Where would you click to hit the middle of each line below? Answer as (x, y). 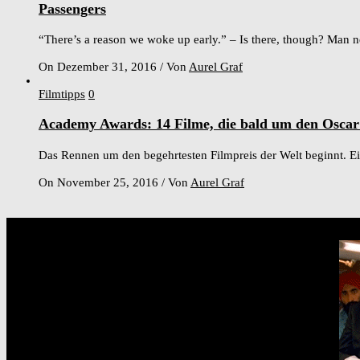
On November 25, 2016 (100, 182)
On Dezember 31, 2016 (99, 67)
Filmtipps (62, 94)
